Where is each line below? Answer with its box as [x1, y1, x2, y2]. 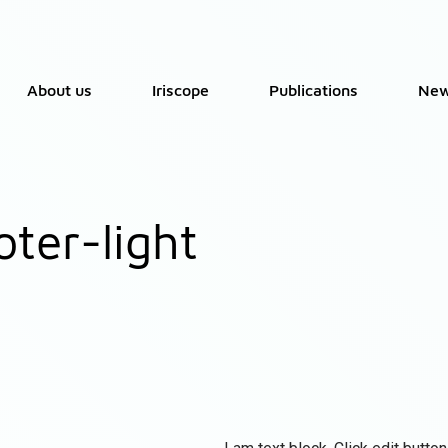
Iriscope [152, 80, 210, 99]
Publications [269, 80, 359, 99]
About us [27, 80, 93, 99]
